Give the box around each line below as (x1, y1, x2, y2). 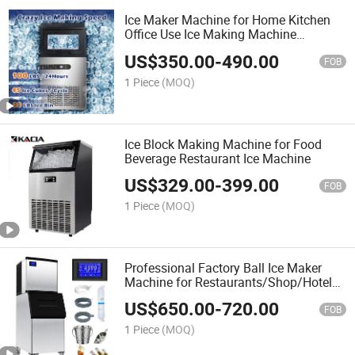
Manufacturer (124, 40, 201, 58)
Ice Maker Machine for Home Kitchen (124, 11, 331, 29)
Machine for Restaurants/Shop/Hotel (124, 273, 333, 291)
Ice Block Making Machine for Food (124, 135, 323, 153)
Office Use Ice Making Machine (124, 25, 297, 44)
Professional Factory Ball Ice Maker (124, 258, 323, 277)
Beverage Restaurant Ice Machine (124, 149, 311, 167)
